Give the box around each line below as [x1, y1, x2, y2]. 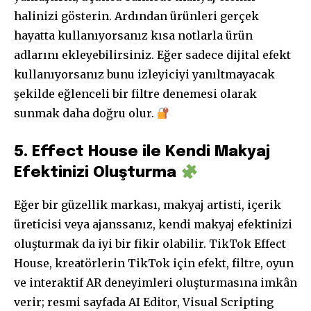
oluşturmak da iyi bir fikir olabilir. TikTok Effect [14, 237, 286, 251]
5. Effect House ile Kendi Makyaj [14, 144, 270, 160]
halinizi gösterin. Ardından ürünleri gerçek [14, 9, 259, 24]
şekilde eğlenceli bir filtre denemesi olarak [14, 87, 257, 101]
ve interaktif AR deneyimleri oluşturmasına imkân [14, 276, 297, 290]
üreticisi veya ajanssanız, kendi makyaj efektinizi [14, 217, 292, 232]
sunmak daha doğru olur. [14, 106, 157, 121]
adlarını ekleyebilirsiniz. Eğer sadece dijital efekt [14, 48, 291, 62]
